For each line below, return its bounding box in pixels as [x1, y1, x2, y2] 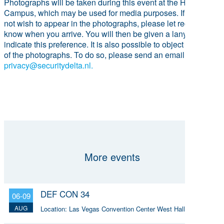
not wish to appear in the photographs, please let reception [4, 17, 210, 29]
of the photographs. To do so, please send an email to [4, 48, 193, 60]
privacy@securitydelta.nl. [4, 59, 93, 71]
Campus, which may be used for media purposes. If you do [4, 6, 210, 18]
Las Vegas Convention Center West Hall [69, 203, 185, 213]
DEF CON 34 [40, 187, 89, 200]
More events [84, 149, 140, 164]
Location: [40, 203, 69, 213]
